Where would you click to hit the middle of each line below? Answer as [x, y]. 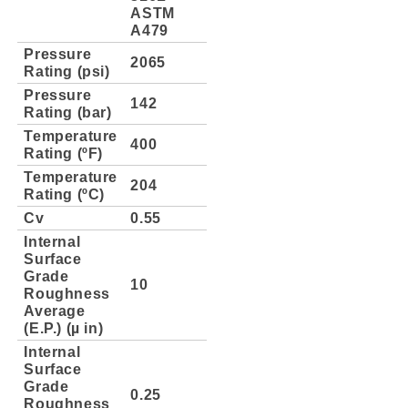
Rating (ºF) [63, 153]
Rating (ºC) [64, 194]
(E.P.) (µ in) [64, 327]
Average [55, 310]
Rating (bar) [68, 112]
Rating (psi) [67, 71]
